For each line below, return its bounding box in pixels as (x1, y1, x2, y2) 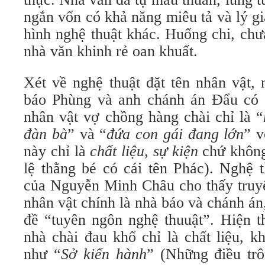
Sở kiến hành (60, 245, 147, 263)
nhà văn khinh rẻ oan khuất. (24, 43, 198, 60)
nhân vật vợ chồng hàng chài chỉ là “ (24, 108, 264, 125)
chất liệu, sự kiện (90, 143, 198, 160)
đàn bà (24, 125, 67, 143)
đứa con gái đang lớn (106, 125, 244, 143)
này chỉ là (24, 143, 91, 160)
